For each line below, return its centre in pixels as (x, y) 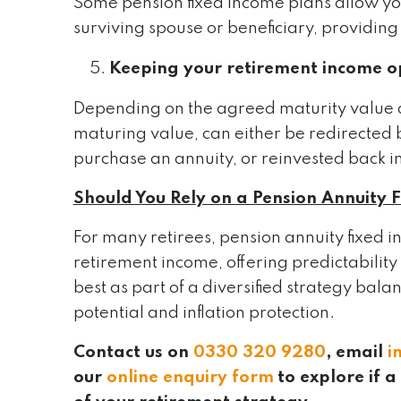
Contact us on (133, 352)
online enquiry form (190, 377)
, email (354, 352)
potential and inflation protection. (204, 313)
